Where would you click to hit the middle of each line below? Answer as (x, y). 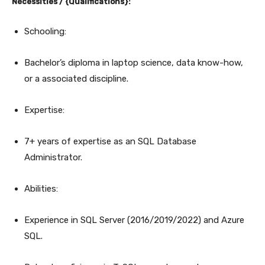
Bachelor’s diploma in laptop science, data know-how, (134, 62)
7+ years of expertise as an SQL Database (110, 141)
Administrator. (54, 157)
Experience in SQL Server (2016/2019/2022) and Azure (134, 220)
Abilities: (42, 188)
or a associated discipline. (77, 78)
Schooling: (48, 31)
